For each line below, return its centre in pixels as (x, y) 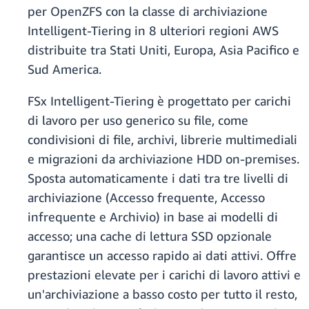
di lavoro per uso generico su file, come (138, 120)
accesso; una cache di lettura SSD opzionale (150, 236)
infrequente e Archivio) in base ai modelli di (153, 217)
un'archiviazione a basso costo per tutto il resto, (162, 294)
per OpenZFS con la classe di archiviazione (148, 11)
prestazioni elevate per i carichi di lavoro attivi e (164, 275)
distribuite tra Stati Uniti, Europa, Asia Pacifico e (163, 50)
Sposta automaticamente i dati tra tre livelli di (158, 178)
